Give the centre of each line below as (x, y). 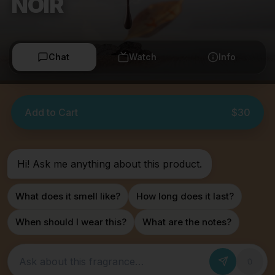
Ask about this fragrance (62, 265)
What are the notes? (187, 222)
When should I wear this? (71, 222)
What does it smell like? (68, 196)
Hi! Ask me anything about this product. (110, 164)
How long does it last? (185, 196)
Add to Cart (51, 112)
